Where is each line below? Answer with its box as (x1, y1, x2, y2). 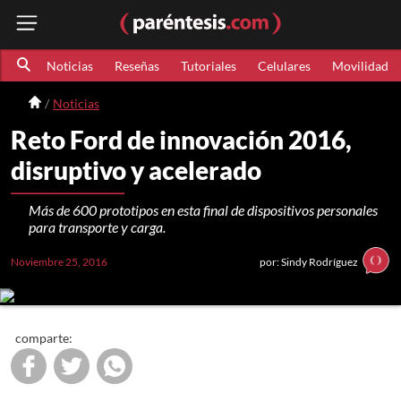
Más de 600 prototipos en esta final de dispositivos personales (29, 201, 378, 218)
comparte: (15, 331, 73, 346)
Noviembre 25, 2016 (11, 255, 107, 269)
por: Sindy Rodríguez (260, 255, 358, 269)
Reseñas (114, 57, 159, 73)
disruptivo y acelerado (11, 155, 261, 185)
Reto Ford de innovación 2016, (11, 124, 352, 155)
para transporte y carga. (29, 218, 166, 235)
